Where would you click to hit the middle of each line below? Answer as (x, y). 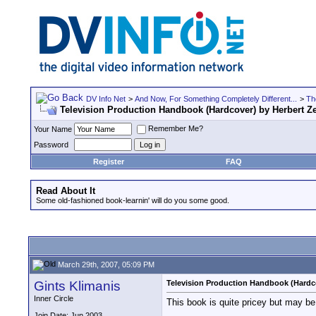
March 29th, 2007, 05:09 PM (105, 264)
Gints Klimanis (77, 286)
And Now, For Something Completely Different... (216, 99)
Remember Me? (176, 129)
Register (109, 162)
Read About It (66, 191)
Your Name (53, 129)
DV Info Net (106, 99)
